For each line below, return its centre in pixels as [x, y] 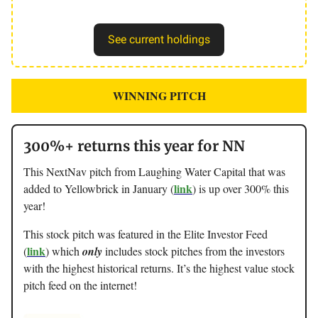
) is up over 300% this [241, 188]
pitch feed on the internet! [80, 285]
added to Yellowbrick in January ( [99, 188]
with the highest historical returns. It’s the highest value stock [159, 268]
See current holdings [159, 39]
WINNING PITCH [159, 95]
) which [64, 251]
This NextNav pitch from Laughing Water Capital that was [154, 171]
